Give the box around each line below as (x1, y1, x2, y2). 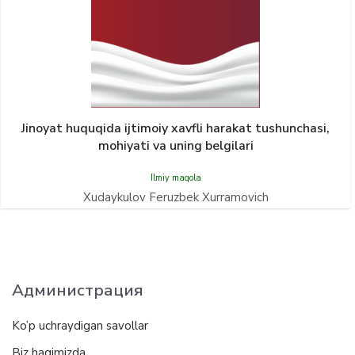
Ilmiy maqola (150, 172, 201, 184)
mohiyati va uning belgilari (97, 137, 254, 155)
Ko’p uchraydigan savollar (12, 318, 148, 334)
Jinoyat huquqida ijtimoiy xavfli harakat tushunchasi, (21, 120, 330, 137)
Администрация (12, 279, 143, 301)
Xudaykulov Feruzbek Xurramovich (82, 189, 269, 205)
